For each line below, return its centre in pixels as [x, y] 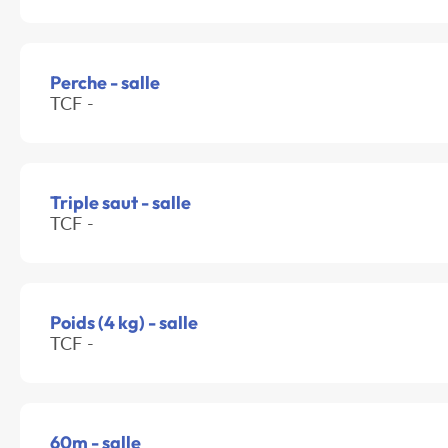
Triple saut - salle [120, 203]
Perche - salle [105, 83]
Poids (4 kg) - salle [124, 323]
